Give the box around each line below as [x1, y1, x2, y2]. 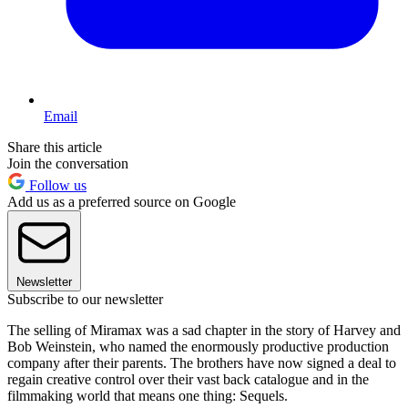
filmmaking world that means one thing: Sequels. [7, 387, 288, 403]
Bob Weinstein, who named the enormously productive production [7, 338, 389, 354]
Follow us [25, 177, 87, 193]
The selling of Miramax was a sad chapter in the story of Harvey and [7, 321, 401, 338]
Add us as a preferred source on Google [7, 193, 236, 209]
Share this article [7, 138, 102, 155]
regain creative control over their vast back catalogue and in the [7, 371, 369, 387]
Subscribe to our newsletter [7, 291, 163, 307]
